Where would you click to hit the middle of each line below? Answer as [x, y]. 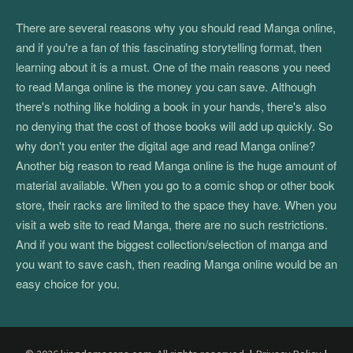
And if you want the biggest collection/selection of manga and [171, 244]
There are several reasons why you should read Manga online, [176, 27]
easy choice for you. [68, 283]
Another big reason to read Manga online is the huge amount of [176, 165]
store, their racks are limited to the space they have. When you [176, 204]
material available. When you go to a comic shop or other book [175, 185]
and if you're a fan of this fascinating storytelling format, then [169, 47]
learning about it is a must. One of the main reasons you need [173, 67]
